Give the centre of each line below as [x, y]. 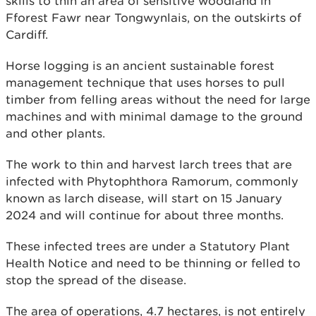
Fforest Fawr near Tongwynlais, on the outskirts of [153, 17]
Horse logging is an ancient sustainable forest [140, 65]
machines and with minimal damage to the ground [154, 116]
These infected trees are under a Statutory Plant [148, 246]
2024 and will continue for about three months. [145, 215]
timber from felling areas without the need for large [158, 99]
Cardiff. [27, 34]
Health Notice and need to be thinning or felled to [153, 263]
